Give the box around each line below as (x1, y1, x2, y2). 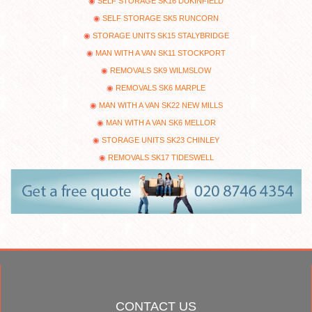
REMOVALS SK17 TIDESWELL (107, 153, 214, 162)
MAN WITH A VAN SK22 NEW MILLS (98, 100, 223, 109)
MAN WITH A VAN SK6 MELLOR (105, 118, 216, 127)
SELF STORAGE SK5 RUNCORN (102, 13, 219, 22)
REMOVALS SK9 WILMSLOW (110, 65, 211, 75)
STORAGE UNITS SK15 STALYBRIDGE (92, 31, 229, 40)
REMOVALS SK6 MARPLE (116, 83, 205, 92)
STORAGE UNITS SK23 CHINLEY (102, 135, 219, 144)
